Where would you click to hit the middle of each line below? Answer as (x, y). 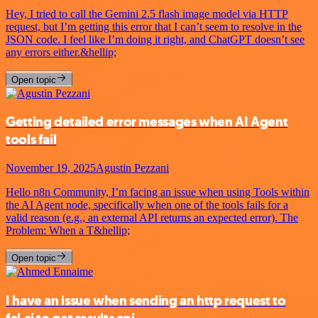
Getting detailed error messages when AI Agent (147, 122)
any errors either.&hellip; (61, 52)
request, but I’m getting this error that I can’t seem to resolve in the (154, 26)
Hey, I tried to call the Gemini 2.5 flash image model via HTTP (147, 13)
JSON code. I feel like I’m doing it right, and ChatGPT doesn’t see (155, 39)
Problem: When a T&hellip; (68, 230)
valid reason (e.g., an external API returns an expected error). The (152, 217)
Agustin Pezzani (132, 168)
